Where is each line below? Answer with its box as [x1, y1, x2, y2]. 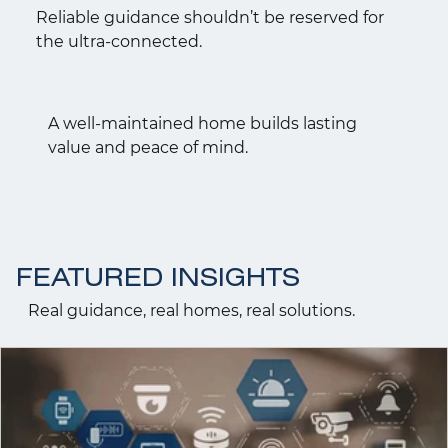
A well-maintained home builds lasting [47, 113, 357, 133]
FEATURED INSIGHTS [16, 268, 301, 292]
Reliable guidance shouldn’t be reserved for [35, 7, 384, 27]
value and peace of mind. [47, 137, 248, 157]
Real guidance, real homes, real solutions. [27, 300, 355, 320]
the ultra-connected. [35, 31, 202, 51]
